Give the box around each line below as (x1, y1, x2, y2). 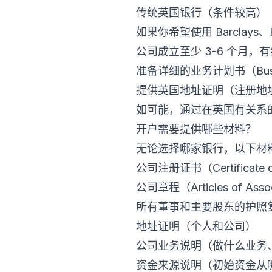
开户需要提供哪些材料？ (136, 123, 256, 135)
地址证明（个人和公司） (136, 220, 256, 233)
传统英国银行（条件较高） (136, 6, 267, 19)
